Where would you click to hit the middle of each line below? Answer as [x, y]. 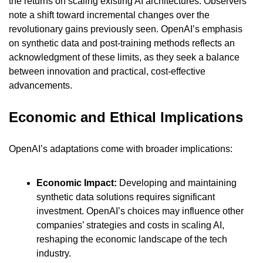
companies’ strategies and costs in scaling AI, [130, 225]
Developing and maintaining [177, 183]
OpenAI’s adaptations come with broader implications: [121, 149]
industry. [54, 253]
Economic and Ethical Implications [126, 117]
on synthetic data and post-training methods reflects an [122, 43]
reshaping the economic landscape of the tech [132, 239]
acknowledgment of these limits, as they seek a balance [124, 57]
